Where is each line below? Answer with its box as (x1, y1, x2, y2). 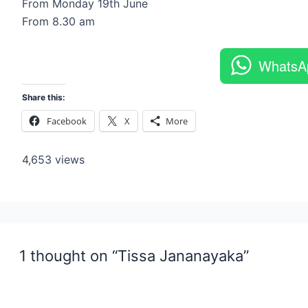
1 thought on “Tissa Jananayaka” (19, 246, 249, 265)
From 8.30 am (22, 14, 95, 29)
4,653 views (22, 152, 85, 166)
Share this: (22, 91, 65, 102)
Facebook (47, 114, 87, 127)
